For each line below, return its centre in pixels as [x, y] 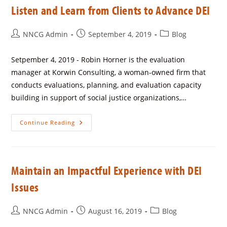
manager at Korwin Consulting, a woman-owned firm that [109, 72]
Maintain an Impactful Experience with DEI [107, 171]
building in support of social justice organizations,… [99, 98]
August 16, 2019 [115, 211]
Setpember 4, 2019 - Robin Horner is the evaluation [98, 60]
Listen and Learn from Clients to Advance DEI [111, 10]
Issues [25, 187]
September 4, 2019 [120, 34]
